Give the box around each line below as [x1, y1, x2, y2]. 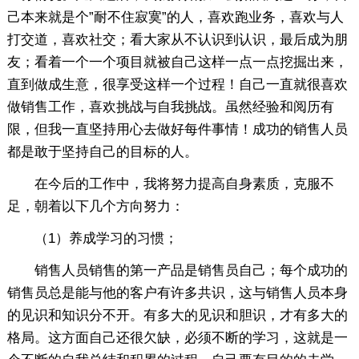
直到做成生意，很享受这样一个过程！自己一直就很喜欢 [6, 76, 348, 92]
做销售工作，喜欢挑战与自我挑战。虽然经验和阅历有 [6, 99, 334, 115]
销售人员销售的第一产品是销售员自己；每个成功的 [6, 262, 348, 278]
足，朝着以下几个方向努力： [6, 198, 184, 214]
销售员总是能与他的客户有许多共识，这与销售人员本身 [6, 284, 348, 301]
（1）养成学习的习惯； [6, 230, 178, 246]
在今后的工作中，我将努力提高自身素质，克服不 [6, 175, 334, 192]
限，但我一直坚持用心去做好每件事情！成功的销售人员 [6, 121, 348, 137]
